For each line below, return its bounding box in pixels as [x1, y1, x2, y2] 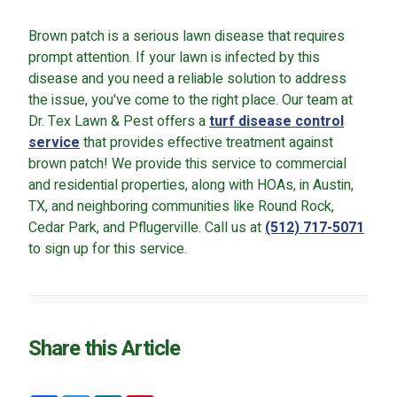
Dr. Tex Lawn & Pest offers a [28, 110, 209, 132]
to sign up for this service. [28, 237, 187, 260]
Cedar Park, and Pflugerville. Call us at [28, 216, 265, 238]
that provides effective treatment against [80, 131, 333, 153]
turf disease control [209, 110, 344, 132]
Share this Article [28, 332, 180, 364]
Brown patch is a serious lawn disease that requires [28, 25, 345, 47]
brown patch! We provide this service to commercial [28, 152, 346, 175]
